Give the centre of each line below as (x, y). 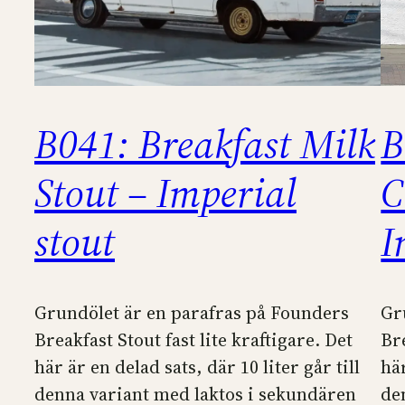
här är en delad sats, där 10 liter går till (197, 367)
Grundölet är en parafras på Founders (192, 313)
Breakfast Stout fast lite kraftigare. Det (193, 340)
